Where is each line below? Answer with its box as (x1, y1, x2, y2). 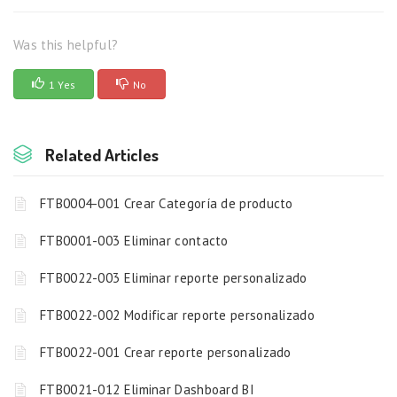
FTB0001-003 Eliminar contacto (40, 232, 229, 250)
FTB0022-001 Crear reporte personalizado (40, 344, 292, 362)
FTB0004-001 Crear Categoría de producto (40, 195, 293, 213)
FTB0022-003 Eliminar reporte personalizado (40, 269, 307, 287)
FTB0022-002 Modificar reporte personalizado (40, 307, 315, 324)
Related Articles (45, 144, 159, 167)
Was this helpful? (13, 36, 119, 54)
